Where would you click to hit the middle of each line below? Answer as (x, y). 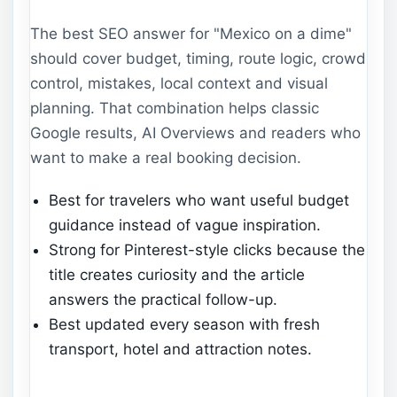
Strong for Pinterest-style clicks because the (207, 249)
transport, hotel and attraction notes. (181, 349)
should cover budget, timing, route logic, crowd (198, 59)
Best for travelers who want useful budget (199, 200)
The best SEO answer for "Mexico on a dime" (191, 34)
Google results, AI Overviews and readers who (195, 133)
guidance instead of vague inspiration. (185, 225)
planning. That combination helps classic (175, 109)
